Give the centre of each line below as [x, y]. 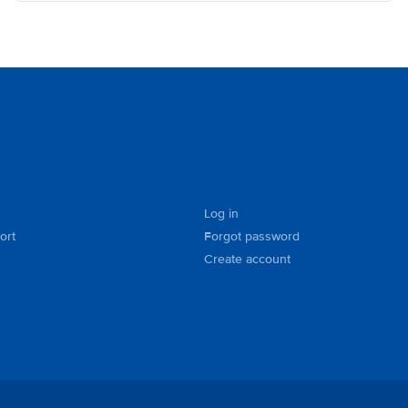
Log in [221, 214]
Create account [247, 259]
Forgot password [252, 236]
